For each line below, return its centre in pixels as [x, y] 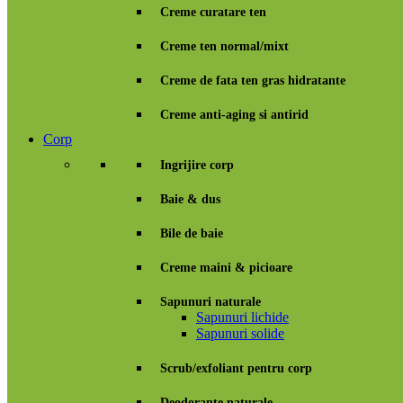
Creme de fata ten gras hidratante [253, 81]
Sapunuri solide [240, 333]
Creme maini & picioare [226, 268]
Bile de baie [192, 233]
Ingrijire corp [197, 165]
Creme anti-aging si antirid [234, 115]
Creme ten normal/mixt [224, 46]
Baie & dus [190, 199]
